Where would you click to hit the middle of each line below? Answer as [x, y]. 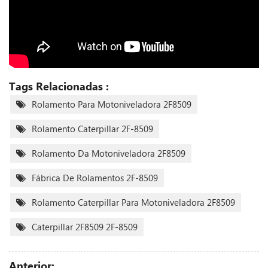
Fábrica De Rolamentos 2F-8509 [95, 177]
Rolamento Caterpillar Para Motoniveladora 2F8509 [133, 202]
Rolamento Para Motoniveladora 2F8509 [112, 104]
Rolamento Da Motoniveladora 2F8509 [109, 153]
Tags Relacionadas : [59, 86]
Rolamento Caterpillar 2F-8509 [92, 128]
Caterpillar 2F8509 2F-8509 [85, 226]
